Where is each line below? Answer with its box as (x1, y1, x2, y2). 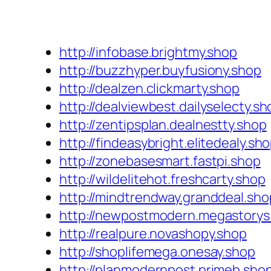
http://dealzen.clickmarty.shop (59, 79, 240, 98)
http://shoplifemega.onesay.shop (59, 243, 255, 261)
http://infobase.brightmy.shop (59, 43, 238, 62)
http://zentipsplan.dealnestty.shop (59, 116, 267, 134)
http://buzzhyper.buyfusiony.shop (59, 61, 261, 80)
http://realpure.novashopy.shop (59, 224, 247, 243)
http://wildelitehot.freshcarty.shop (59, 170, 266, 189)
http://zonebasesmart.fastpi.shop (59, 152, 261, 171)
